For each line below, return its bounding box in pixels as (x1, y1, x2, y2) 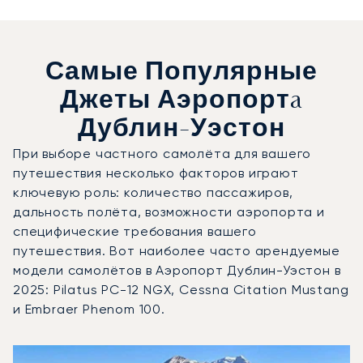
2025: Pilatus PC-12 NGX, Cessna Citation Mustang (13, 281, 349, 297)
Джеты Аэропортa (60, 89, 303, 113)
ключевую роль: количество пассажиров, (13, 184, 293, 200)
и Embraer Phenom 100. (13, 301, 165, 317)
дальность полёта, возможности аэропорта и (13, 203, 325, 220)
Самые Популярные (45, 61, 318, 85)
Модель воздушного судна (169, 345, 341, 361)
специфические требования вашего (13, 223, 257, 239)
